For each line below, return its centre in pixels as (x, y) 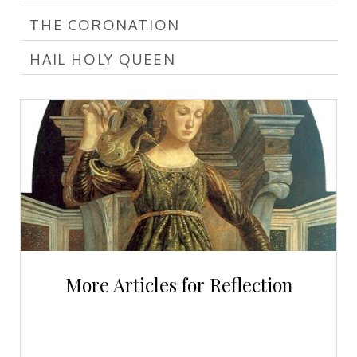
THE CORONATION (105, 24)
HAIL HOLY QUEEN (103, 59)
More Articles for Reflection (178, 285)
